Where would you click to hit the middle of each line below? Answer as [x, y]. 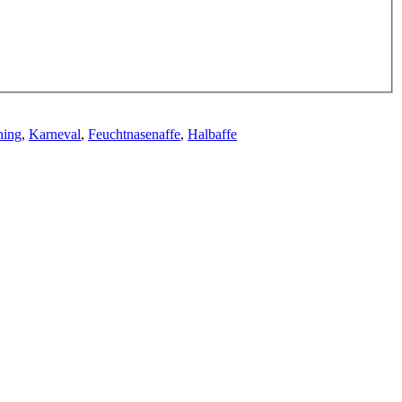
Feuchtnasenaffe [134, 134]
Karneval [55, 134]
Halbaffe [212, 134]
